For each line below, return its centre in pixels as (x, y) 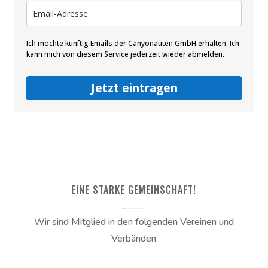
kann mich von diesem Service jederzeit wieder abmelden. (125, 54)
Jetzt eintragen (134, 88)
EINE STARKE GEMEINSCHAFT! (134, 189)
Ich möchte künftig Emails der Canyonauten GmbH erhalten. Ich (133, 43)
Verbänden (134, 238)
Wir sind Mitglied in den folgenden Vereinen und (134, 222)
